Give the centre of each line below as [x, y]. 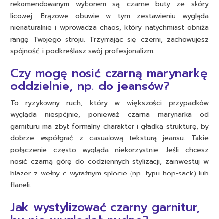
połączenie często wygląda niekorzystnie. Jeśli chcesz [109, 150]
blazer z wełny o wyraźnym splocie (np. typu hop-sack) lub [109, 174]
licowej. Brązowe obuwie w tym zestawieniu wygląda [109, 16]
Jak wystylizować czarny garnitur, [105, 208]
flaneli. [21, 185]
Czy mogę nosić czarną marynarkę [109, 74]
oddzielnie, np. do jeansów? [90, 86]
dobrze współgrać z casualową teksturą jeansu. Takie [109, 138]
